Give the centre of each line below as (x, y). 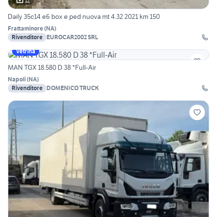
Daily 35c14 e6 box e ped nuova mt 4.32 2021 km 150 (84, 17)
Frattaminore (25, 29)
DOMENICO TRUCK (73, 88)
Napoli (17, 79)
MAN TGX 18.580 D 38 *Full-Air (52, 68)
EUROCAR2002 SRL (72, 37)
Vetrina (26, 51)
